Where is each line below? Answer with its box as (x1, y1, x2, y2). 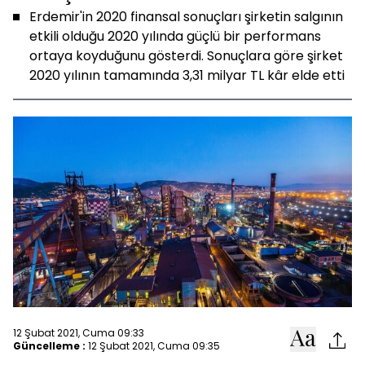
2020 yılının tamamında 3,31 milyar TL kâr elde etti (29, 66, 345, 85)
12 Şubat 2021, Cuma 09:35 (88, 338, 220, 353)
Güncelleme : (13, 338, 86, 353)
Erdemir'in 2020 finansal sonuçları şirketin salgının (29, 7, 343, 26)
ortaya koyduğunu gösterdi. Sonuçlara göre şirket (29, 46, 343, 65)
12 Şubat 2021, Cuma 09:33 (13, 325, 144, 340)
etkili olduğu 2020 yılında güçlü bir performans (29, 27, 321, 46)
